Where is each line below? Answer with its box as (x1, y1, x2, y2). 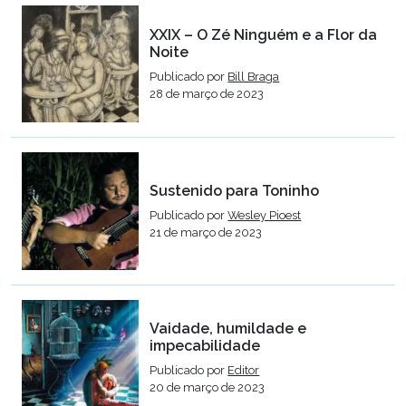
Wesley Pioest (227, 208, 302, 222)
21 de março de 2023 (150, 225, 263, 239)
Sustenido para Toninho (150, 181, 320, 199)
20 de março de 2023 (150, 381, 266, 395)
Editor (227, 363, 260, 378)
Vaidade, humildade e (150, 320, 307, 338)
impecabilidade (150, 337, 261, 355)
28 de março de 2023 (150, 86, 265, 101)
